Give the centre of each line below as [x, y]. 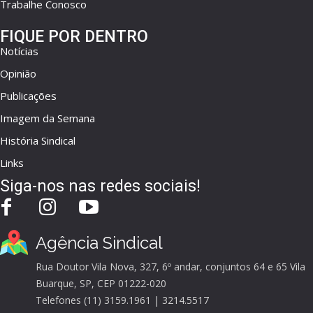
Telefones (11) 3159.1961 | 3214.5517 [122, 300]
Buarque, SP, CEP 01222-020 [101, 284]
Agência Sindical [99, 243]
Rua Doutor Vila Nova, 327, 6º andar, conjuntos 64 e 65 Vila [170, 267]
